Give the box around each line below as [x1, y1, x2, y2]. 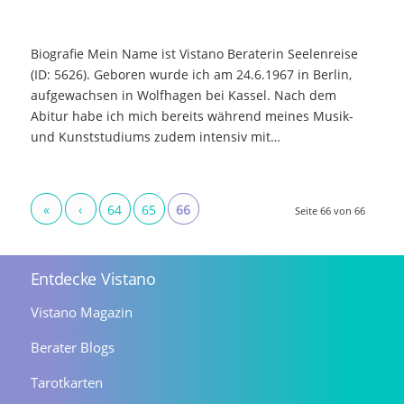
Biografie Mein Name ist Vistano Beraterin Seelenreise [30, 44, 358, 62]
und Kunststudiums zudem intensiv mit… [30, 127, 280, 145]
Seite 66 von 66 [295, 203, 366, 217]
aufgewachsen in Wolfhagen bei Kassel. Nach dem [30, 86, 336, 104]
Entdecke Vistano [30, 267, 156, 289]
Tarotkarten [30, 372, 103, 391]
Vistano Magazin [30, 302, 133, 321]
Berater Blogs [30, 337, 115, 356]
